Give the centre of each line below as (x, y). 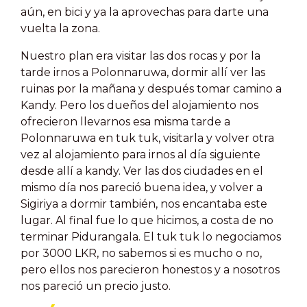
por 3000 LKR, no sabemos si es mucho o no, (141, 253)
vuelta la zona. (60, 28)
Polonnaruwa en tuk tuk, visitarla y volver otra (147, 138)
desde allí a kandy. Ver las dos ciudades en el (142, 171)
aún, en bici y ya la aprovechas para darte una (145, 12)
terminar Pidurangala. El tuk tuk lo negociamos (151, 237)
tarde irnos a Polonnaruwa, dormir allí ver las (143, 72)
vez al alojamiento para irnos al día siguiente (140, 155)
